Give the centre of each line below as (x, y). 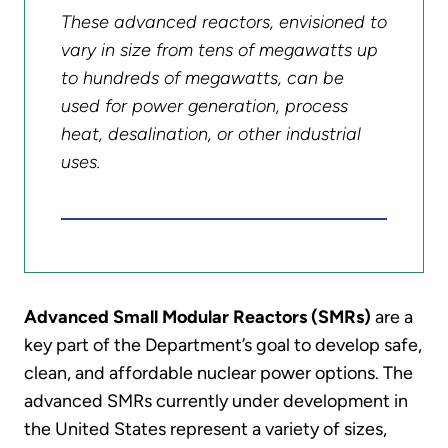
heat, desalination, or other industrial (210, 134)
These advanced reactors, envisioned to (223, 22)
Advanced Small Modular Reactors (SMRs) (197, 316)
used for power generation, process (204, 106)
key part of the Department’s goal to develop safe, (223, 344)
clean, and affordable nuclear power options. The (218, 372)
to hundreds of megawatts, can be (202, 78)
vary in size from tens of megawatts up (219, 50)
